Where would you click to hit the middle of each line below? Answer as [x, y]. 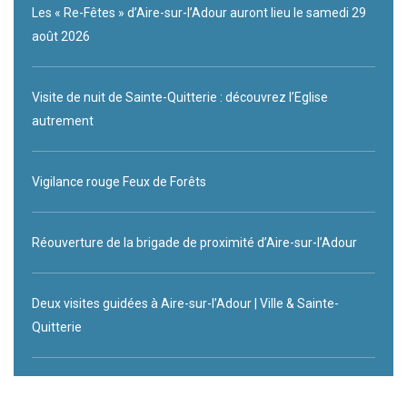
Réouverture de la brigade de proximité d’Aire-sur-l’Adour [194, 242]
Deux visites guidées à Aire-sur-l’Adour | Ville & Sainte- [185, 303]
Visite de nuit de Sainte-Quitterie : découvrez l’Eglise [180, 97]
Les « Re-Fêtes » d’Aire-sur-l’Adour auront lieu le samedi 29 [199, 12]
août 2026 [61, 36]
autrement [63, 120]
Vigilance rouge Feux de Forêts [119, 181]
